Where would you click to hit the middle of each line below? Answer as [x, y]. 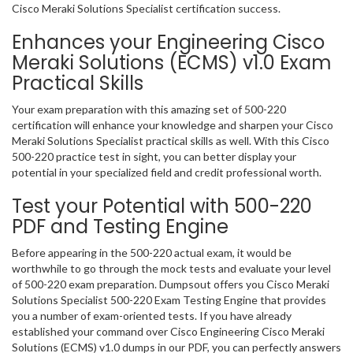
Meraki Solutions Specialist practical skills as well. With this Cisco [171, 141]
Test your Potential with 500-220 [162, 206]
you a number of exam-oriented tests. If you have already [152, 316]
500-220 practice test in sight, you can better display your [154, 157]
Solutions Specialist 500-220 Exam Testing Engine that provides [169, 300]
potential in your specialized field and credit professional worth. [167, 173]
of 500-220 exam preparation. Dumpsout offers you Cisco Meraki [171, 284]
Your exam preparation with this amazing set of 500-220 [149, 110]
